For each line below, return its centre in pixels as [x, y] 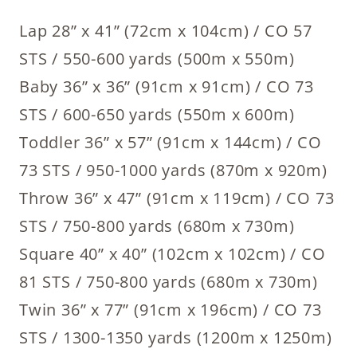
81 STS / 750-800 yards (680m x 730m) [169, 281]
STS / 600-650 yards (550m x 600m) [157, 114]
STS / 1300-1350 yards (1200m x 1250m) [176, 337]
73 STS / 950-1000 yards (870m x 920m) [173, 170]
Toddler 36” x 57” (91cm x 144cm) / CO [171, 142]
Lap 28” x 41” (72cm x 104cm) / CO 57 [166, 30]
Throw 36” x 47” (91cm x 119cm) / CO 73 [177, 198]
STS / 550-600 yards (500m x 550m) [157, 58]
